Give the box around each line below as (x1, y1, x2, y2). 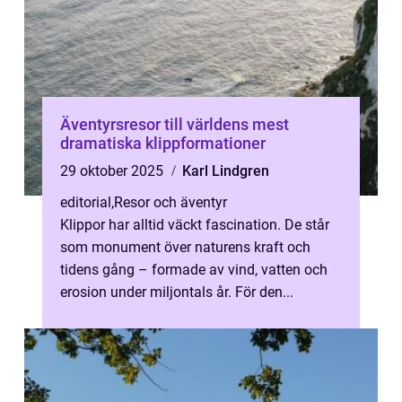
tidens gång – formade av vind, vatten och (60, 261, 328, 278)
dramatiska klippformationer (60, 134, 266, 153)
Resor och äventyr (114, 194, 227, 211)
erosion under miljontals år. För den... (60, 284, 293, 301)
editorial (60, 194, 111, 211)
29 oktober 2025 (60, 162, 167, 179)
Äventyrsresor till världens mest (60, 115, 289, 134)
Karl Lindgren (182, 162, 269, 179)
